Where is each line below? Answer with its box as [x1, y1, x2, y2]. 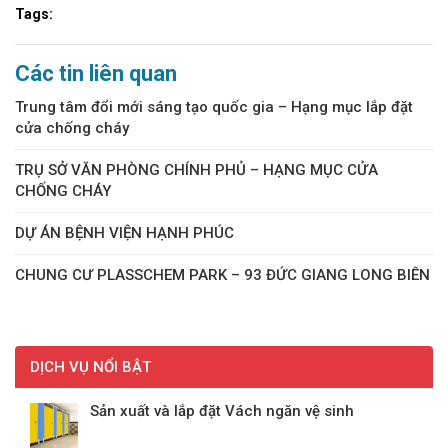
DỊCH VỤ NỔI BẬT [30, 358, 151, 377]
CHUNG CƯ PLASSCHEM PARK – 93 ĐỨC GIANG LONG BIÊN [15, 266, 430, 285]
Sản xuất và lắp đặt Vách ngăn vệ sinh [90, 402, 354, 421]
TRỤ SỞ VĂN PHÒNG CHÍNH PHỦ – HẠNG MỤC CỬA [15, 161, 378, 180]
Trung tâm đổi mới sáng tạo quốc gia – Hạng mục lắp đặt [15, 98, 413, 117]
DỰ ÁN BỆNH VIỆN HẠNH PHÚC [15, 224, 234, 243]
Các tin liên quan [15, 61, 177, 87]
